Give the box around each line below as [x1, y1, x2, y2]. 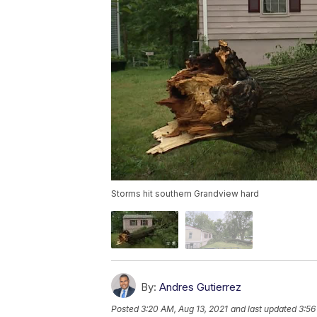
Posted [111, 303, 141, 314]
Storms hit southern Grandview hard [111, 188, 259, 200]
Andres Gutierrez [159, 279, 241, 294]
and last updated [231, 303, 296, 314]
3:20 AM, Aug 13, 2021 [141, 303, 228, 314]
